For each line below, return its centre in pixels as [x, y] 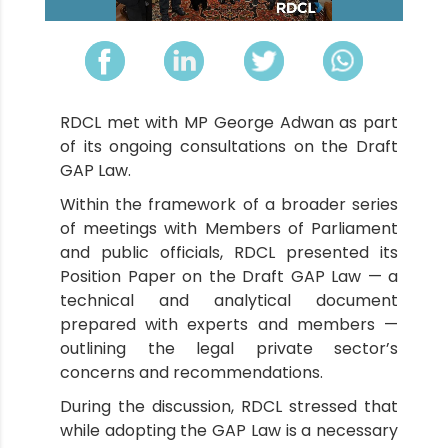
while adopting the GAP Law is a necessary [229, 431]
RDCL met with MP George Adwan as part [229, 123]
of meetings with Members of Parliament [229, 229]
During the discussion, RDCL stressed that [229, 407]
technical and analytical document [229, 301]
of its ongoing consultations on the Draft [229, 147]
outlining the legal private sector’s [229, 349]
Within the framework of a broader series [229, 205]
